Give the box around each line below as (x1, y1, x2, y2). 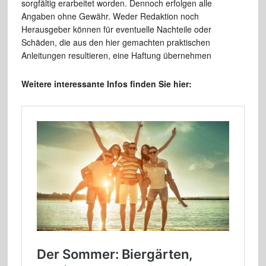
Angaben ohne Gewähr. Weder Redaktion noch (21, 10, 199, 23)
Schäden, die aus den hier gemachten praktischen (21, 36, 210, 49)
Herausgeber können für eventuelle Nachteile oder (21, 23, 211, 36)
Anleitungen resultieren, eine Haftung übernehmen (21, 49, 211, 62)
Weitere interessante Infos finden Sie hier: (21, 78, 192, 90)
